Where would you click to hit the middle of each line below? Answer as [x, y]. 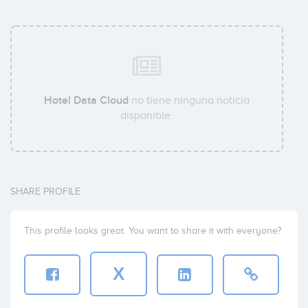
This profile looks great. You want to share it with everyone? [153, 231]
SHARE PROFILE [45, 192]
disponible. [147, 116]
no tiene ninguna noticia [189, 101]
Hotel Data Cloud [87, 101]
